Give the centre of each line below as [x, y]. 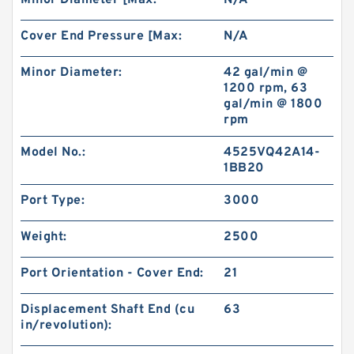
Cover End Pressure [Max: [101, 36]
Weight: [44, 237]
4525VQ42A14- [272, 153]
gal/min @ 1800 [273, 104]
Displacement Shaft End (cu [107, 310]
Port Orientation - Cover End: [112, 273]
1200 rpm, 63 [266, 88]
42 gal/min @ [266, 73]
